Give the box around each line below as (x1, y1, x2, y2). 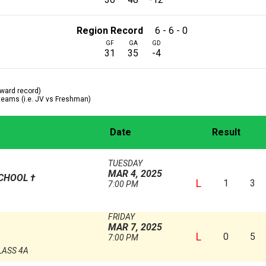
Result (212, 126, 241, 138)
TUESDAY (107, 158, 142, 168)
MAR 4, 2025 (107, 167, 162, 179)
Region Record (76, 24, 143, 36)
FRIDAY (107, 211, 135, 221)
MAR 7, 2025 (107, 221, 162, 233)
